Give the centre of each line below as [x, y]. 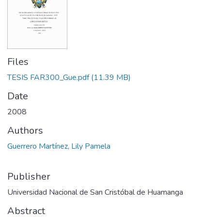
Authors [25, 131]
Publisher [29, 177]
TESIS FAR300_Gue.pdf [48, 77]
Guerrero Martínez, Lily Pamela [59, 146]
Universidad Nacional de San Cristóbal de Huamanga [95, 192]
